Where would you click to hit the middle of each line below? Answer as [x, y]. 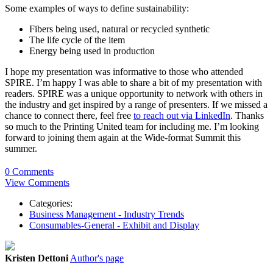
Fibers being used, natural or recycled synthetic [119, 29]
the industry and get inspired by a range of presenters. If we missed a [136, 105]
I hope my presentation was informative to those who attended [124, 72]
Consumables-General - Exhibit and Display [114, 225]
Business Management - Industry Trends [107, 214]
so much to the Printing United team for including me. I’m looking [132, 127]
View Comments [37, 183]
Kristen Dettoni [37, 258]
